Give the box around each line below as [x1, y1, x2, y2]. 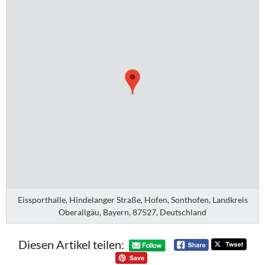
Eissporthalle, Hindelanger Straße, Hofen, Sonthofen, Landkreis [17, 194, 248, 205]
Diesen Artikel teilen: [18, 237, 124, 251]
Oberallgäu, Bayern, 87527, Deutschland [59, 206, 206, 217]
